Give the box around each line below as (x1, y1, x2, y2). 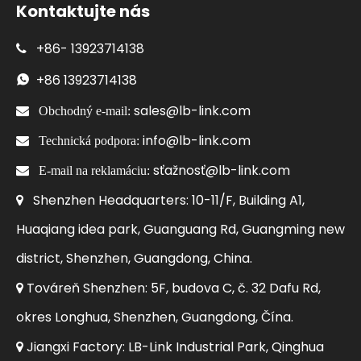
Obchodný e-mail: (39, 103, 131, 117)
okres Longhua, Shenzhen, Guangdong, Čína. (16, 307, 293, 326)
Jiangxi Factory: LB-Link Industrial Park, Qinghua (23, 337, 324, 356)
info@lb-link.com (143, 131, 251, 150)
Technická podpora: (39, 133, 143, 147)
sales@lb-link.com (134, 101, 251, 120)
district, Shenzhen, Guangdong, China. (16, 248, 252, 268)
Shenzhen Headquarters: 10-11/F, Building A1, (33, 190, 305, 210)
